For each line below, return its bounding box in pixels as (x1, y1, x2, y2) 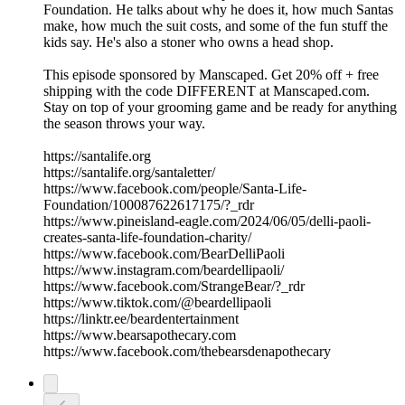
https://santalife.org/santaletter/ (43, 165, 215, 181)
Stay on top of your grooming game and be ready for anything (43, 99, 397, 116)
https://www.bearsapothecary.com (43, 327, 236, 344)
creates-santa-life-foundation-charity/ (43, 230, 251, 246)
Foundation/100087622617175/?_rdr (43, 197, 254, 213)
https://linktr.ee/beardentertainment (43, 311, 239, 327)
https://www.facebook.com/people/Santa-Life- (43, 181, 306, 197)
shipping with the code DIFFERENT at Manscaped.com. (43, 83, 370, 99)
